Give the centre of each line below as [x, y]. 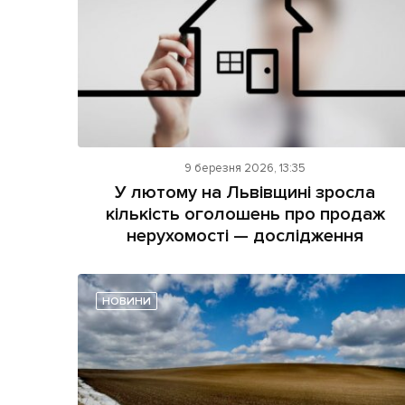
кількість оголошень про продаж [245, 214]
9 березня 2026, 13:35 [245, 168]
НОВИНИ [127, 301]
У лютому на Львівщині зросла [245, 192]
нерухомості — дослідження [245, 235]
